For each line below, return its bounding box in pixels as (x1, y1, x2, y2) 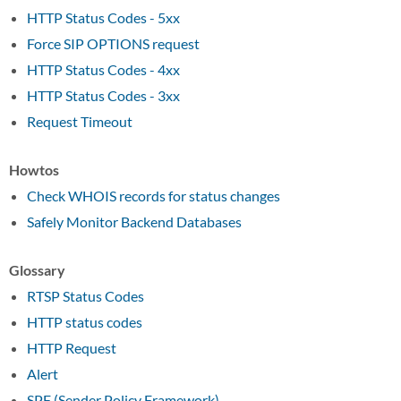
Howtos (9, 161, 59, 178)
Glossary (9, 261, 65, 278)
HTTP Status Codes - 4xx (27, 61, 180, 78)
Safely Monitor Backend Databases (27, 213, 242, 230)
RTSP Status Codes (27, 287, 144, 304)
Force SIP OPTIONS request (27, 35, 200, 52)
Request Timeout (27, 113, 132, 130)
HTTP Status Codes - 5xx (27, 9, 180, 26)
